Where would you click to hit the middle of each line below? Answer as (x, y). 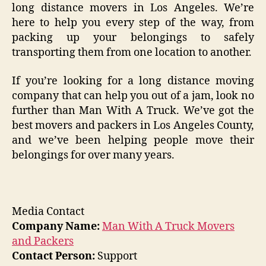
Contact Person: (53, 256)
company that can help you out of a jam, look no (133, 96)
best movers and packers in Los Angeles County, (133, 125)
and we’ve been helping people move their (133, 140)
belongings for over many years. (93, 155)
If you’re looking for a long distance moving (133, 81)
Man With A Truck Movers (168, 226)
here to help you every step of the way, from (133, 23)
